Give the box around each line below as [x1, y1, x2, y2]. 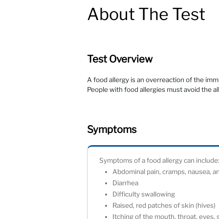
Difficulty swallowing [112, 190, 180, 198]
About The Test [87, 4, 206, 24]
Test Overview [87, 53, 153, 66]
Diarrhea [112, 179, 142, 187]
